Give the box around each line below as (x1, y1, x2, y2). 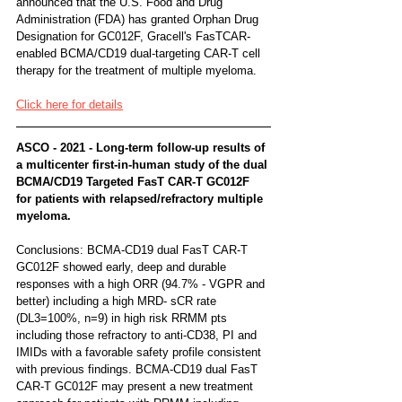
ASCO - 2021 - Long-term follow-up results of (16, 140, 268, 154)
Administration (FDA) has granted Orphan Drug (16, 12, 262, 26)
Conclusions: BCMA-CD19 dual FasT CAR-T (16, 242, 251, 257)
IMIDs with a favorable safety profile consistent (16, 345, 265, 359)
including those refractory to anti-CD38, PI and (16, 328, 260, 342)
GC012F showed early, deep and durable (16, 259, 230, 274)
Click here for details (16, 97, 123, 111)
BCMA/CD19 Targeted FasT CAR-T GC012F (16, 174, 253, 188)
